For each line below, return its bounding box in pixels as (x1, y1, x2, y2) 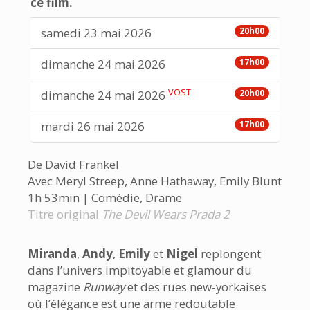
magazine (28, 279, 83, 295)
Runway (83, 279, 125, 295)
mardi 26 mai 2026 (41, 118, 145, 134)
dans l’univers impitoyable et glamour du (28, 262, 252, 278)
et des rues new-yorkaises (125, 279, 266, 295)
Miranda (28, 246, 77, 262)
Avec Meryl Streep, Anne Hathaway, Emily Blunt (28, 173, 282, 189)
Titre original (28, 206, 102, 222)
